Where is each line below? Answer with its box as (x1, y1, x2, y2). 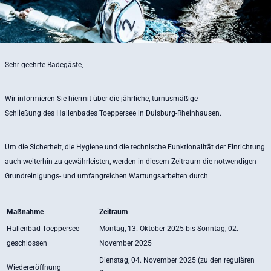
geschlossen (7, 238, 47, 247)
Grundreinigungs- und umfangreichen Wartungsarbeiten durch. (5, 171, 210, 180)
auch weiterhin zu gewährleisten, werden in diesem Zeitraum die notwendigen (5, 157, 256, 166)
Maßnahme (7, 207, 44, 216)
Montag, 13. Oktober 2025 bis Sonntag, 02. (99, 224, 238, 233)
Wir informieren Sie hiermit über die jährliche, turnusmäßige (5, 94, 198, 103)
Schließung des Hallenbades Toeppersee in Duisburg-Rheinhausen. (5, 108, 221, 117)
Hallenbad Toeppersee (7, 224, 79, 233)
